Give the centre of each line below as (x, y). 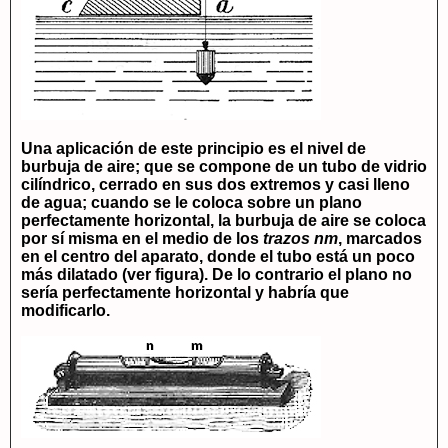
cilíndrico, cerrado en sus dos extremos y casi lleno (215, 184)
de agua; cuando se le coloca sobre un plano (191, 202)
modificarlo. (65, 310)
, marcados (380, 238)
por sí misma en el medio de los (142, 238)
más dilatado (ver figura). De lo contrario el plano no (216, 274)
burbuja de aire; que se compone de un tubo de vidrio (224, 166)
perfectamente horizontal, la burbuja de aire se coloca (223, 220)
